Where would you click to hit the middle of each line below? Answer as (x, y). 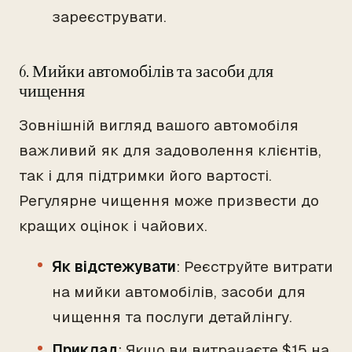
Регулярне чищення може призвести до (169, 201)
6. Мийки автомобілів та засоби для (146, 71)
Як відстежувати (114, 267)
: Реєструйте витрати (255, 267)
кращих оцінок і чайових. (113, 226)
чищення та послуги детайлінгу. (172, 317)
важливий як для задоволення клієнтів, (170, 150)
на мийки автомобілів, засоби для (179, 292)
